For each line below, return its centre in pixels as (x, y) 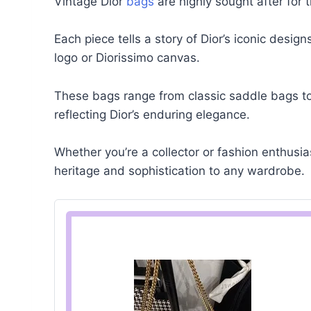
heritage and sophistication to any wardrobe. (179, 170)
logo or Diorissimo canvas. (127, 58)
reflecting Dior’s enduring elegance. (152, 114)
